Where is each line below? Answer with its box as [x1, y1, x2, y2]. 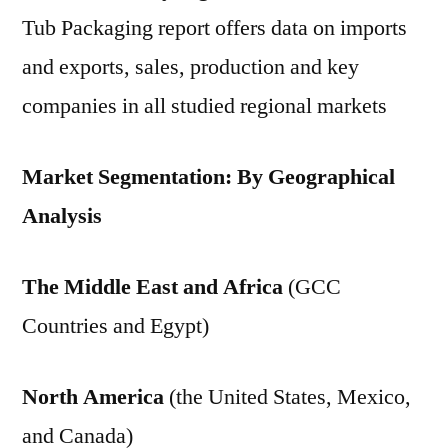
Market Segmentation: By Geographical [22, 163, 395, 191]
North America [22, 383, 164, 411]
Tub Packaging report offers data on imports [22, 14, 407, 42]
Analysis [22, 202, 102, 230]
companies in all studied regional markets [22, 92, 387, 120]
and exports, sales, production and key [22, 53, 359, 81]
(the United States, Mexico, [164, 383, 411, 411]
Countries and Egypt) [22, 312, 209, 340]
